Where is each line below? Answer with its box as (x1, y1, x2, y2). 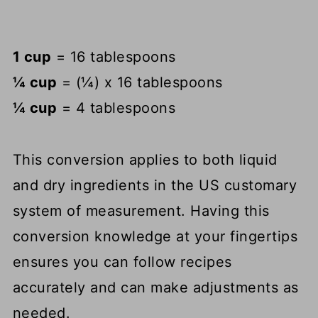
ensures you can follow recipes (12, 253, 232, 271)
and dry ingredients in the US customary (12, 177, 297, 194)
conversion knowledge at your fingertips (12, 228, 298, 246)
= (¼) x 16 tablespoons (57, 74, 223, 92)
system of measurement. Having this (12, 202, 270, 220)
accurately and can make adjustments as (12, 279, 299, 297)
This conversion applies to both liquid (12, 151, 278, 169)
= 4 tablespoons (57, 99, 176, 117)
